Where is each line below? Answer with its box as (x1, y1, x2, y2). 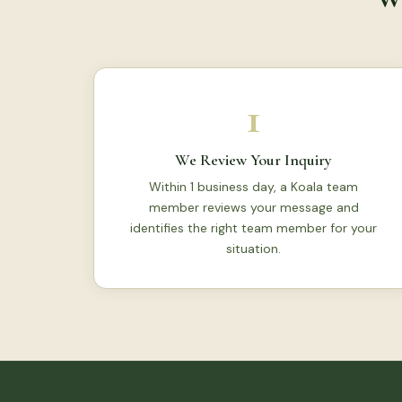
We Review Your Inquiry (175, 150, 333, 170)
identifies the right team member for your (130, 220, 378, 236)
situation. (226, 240, 282, 257)
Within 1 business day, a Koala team (149, 179, 359, 195)
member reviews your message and (148, 199, 359, 215)
